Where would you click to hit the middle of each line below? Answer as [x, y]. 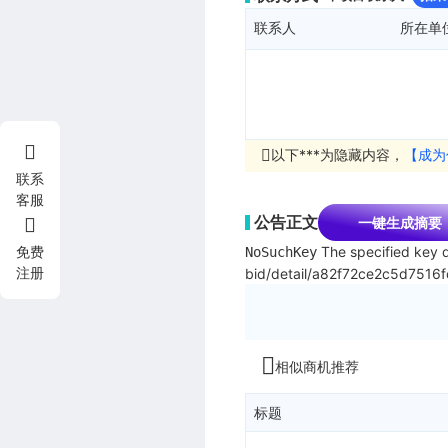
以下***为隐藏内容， [337, 154]
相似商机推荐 [317, 366]
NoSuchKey [281, 251]
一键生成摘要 [400, 222]
